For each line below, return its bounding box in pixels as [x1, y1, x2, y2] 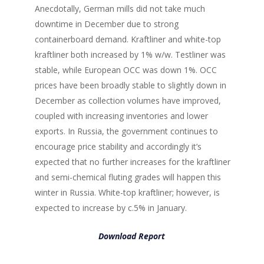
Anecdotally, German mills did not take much [34, 3, 205, 14]
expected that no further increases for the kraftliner [34, 156, 230, 167]
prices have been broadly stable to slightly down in [34, 80, 226, 91]
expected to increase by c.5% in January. [34, 202, 187, 213]
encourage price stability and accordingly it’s [34, 141, 202, 152]
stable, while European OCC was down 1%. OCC [34, 64, 217, 75]
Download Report [98, 230, 166, 242]
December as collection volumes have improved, [34, 95, 221, 106]
